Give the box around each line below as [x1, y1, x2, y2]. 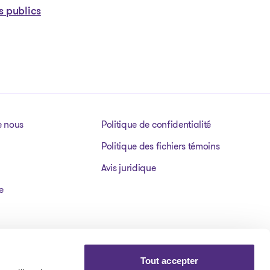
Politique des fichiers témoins [101, 139, 220, 153]
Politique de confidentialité [101, 118, 212, 131]
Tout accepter [140, 255, 199, 266]
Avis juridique [101, 161, 156, 175]
